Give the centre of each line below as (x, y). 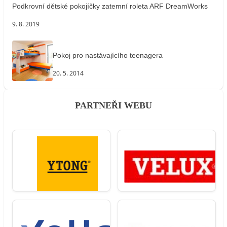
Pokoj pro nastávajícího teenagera (108, 55)
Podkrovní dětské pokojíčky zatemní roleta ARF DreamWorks (110, 6)
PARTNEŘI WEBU (113, 106)
